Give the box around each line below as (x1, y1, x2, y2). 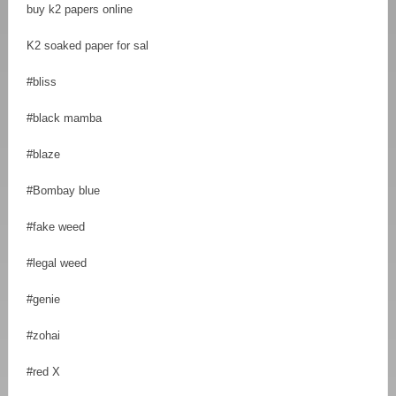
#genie (27, 292, 60, 306)
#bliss (27, 74, 57, 88)
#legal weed (27, 255, 87, 270)
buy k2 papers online (27, 2, 133, 16)
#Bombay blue (27, 183, 100, 197)
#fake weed (27, 219, 85, 233)
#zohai (27, 328, 60, 342)
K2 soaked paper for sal (27, 38, 148, 52)
